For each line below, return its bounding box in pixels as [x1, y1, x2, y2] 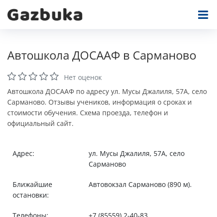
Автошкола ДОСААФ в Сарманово [7, 47, 196, 63]
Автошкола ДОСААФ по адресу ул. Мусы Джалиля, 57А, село [7, 87, 207, 96]
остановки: [12, 190, 49, 200]
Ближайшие [12, 180, 52, 189]
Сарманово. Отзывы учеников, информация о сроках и [7, 97, 192, 107]
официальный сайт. [7, 119, 74, 128]
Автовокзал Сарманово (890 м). [88, 180, 192, 189]
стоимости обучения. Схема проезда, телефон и [7, 108, 168, 117]
